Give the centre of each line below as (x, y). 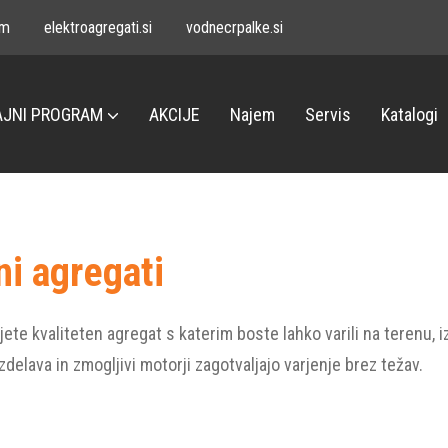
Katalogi (409, 114)
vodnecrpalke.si (234, 27)
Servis (328, 114)
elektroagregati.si (98, 27)
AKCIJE (174, 114)
